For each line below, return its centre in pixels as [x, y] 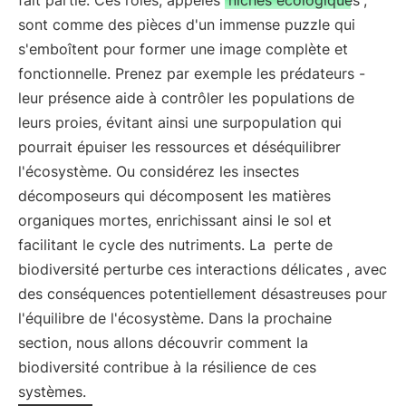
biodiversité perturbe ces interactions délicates [180, 269]
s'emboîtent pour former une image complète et [183, 49]
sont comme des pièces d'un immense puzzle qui [187, 24]
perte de [303, 245]
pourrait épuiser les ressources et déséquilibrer [179, 147]
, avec [367, 269]
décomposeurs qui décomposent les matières [174, 196]
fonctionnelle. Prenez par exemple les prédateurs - [192, 73]
